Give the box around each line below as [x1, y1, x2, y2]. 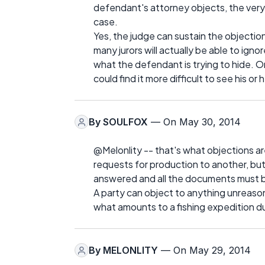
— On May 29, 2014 [158, 244, 251, 257]
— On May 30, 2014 [148, 116, 241, 128]
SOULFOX [103, 116, 148, 128]
